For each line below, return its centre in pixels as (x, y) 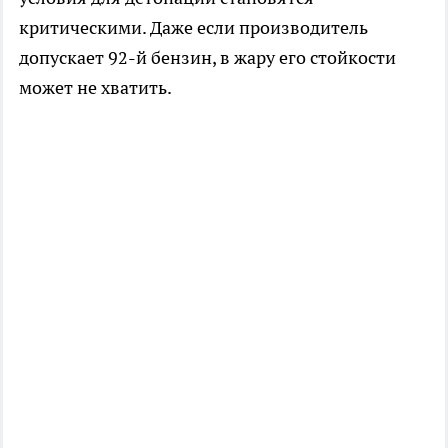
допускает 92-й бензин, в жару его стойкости (207, 58)
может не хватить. (95, 88)
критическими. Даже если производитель (193, 28)
